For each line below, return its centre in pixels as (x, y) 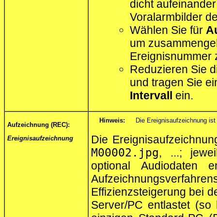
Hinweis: (112, 121)
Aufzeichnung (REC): (39, 124)
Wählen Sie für (168, 30)
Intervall (151, 95)
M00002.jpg (125, 152)
